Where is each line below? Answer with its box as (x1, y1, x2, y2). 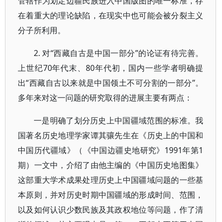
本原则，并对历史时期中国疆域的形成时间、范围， (18, 189, 204, 200)
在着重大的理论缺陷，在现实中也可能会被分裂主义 (18, 10, 204, 21)
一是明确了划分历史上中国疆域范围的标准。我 (34, 115, 204, 126)
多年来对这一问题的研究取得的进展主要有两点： (18, 92, 192, 103)
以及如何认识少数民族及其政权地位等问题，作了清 (18, 204, 204, 215)
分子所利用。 (18, 25, 65, 36)
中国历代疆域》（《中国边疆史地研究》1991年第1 (18, 145, 204, 156)
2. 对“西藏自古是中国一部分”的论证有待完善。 (34, 48, 204, 58)
